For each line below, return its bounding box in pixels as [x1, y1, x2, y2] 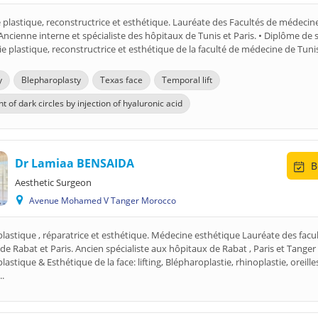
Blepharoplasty [21, 74, 81, 86]
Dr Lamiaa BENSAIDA [15, 155, 134, 171]
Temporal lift [162, 74, 212, 86]
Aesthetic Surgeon [15, 176, 92, 189]
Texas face [100, 74, 143, 86]
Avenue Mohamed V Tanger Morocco [27, 194, 183, 207]
